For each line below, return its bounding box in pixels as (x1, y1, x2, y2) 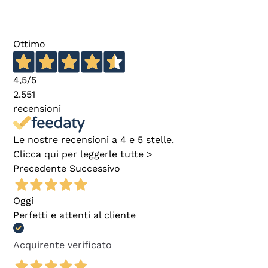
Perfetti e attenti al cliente (13, 209, 136, 221)
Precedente (13, 163, 66, 175)
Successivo (69, 163, 120, 175)
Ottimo (13, 38, 45, 50)
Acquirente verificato (13, 239, 112, 251)
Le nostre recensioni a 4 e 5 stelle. (13, 134, 174, 146)
